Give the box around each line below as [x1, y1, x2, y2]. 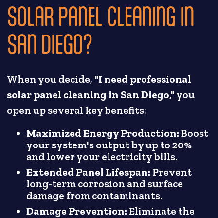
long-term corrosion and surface [26, 178, 183, 191]
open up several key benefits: [7, 104, 147, 117]
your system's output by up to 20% [26, 139, 192, 152]
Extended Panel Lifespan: [26, 166, 151, 179]
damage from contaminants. [26, 189, 163, 202]
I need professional [98, 73, 192, 86]
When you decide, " [7, 73, 99, 86]
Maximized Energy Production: [26, 127, 180, 140]
